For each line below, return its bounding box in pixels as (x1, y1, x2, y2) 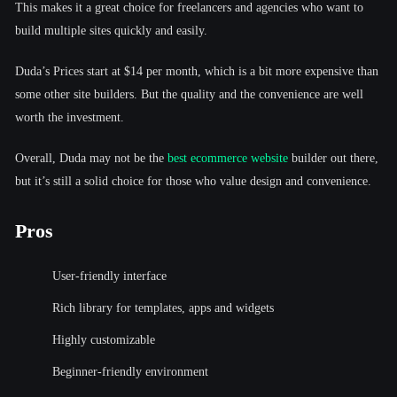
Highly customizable (52, 332, 155, 346)
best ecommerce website (167, 151, 288, 165)
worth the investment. (15, 110, 124, 124)
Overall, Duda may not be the (15, 151, 167, 165)
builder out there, (288, 151, 378, 165)
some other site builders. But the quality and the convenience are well (15, 87, 363, 101)
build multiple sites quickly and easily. (15, 23, 207, 37)
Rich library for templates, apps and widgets (52, 300, 274, 315)
